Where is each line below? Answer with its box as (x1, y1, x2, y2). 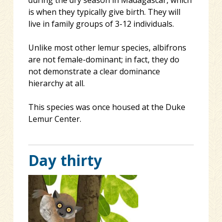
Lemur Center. (28, 113, 81, 124)
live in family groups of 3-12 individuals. (28, 18, 174, 29)
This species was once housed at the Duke (28, 101, 185, 112)
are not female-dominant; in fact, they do (28, 54, 179, 65)
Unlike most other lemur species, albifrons (28, 42, 186, 53)
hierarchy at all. (28, 77, 85, 89)
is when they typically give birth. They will (28, 6, 180, 17)
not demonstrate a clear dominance (28, 65, 160, 77)
